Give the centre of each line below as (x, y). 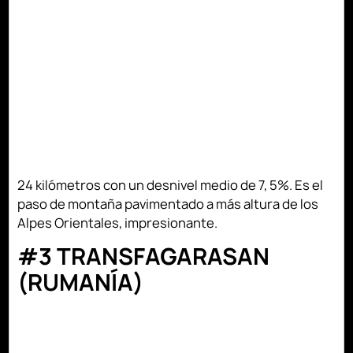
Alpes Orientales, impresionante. (118, 223)
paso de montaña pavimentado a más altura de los (168, 204)
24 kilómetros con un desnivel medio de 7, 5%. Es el (171, 185)
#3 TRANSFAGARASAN (144, 257)
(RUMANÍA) (81, 283)
